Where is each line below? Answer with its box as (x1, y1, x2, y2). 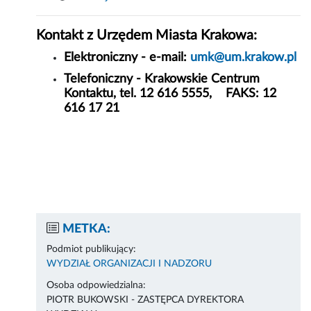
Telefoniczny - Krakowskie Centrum (64, 73, 260, 86)
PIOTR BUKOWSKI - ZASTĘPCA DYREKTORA (47, 295, 244, 305)
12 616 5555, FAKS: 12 (140, 87, 277, 101)
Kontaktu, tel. (64, 87, 140, 101)
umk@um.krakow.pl (190, 51, 297, 65)
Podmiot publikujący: (47, 244, 137, 255)
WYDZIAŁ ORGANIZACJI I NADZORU (47, 259, 212, 269)
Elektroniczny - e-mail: (64, 51, 191, 65)
